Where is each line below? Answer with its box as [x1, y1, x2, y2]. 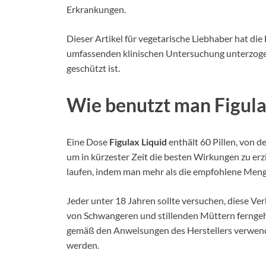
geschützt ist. [66, 62, 120, 74]
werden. [66, 239, 99, 251]
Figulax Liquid [109, 135, 167, 147]
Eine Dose [66, 135, 109, 147]
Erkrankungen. [66, 4, 126, 15]
